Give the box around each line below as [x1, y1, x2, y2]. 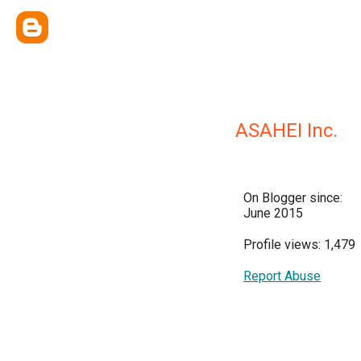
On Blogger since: [243, 190, 342, 205]
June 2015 [243, 205, 303, 221]
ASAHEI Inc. [235, 119, 338, 142]
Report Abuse [243, 268, 321, 284]
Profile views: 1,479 [243, 237, 355, 252]
